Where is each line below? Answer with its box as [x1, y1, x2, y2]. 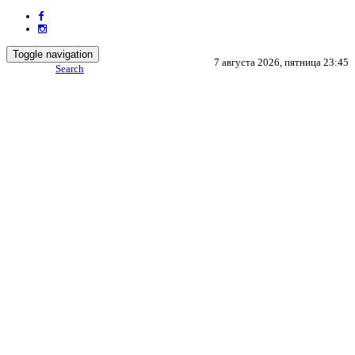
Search [55, 63, 84, 74]
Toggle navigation [13, 48, 93, 60]
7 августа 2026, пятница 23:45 [214, 56, 349, 68]
